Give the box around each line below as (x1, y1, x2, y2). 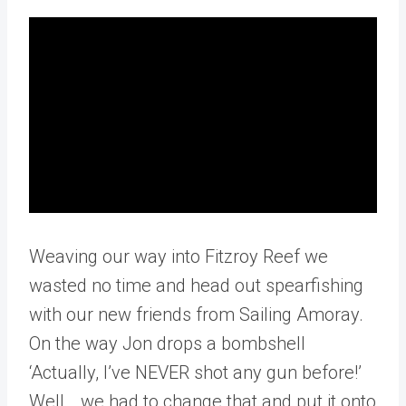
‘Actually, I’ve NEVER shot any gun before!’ (29, 362, 362, 383)
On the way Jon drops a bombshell (29, 333, 305, 354)
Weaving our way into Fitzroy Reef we (29, 246, 328, 267)
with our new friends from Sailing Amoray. (29, 304, 363, 325)
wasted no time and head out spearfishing (29, 275, 363, 296)
